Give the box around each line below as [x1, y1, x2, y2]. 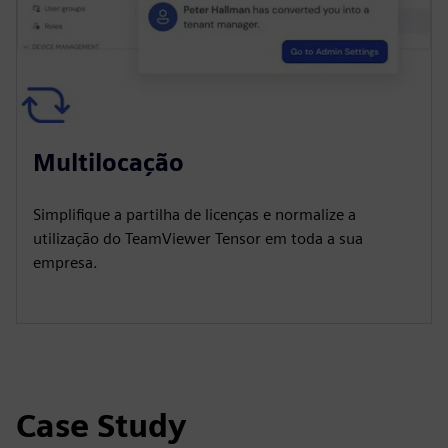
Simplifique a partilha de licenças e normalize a [33, 205, 356, 225]
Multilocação [33, 148, 184, 178]
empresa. [33, 253, 98, 273]
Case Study [16, 406, 186, 446]
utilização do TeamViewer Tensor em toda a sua [33, 229, 363, 249]
